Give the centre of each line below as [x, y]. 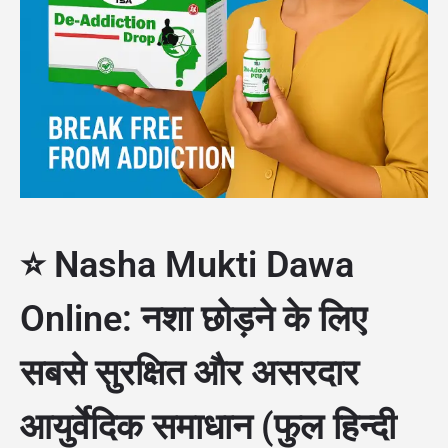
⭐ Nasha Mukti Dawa [187, 265]
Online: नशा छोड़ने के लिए [193, 319]
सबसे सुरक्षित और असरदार [189, 373]
